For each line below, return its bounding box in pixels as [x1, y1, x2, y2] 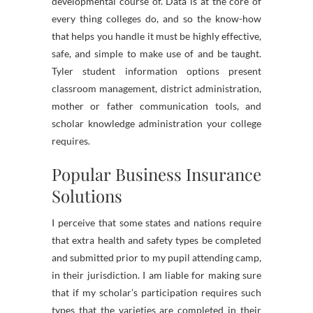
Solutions [52, 184, 122, 207]
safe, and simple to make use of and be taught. [52, 48, 261, 59]
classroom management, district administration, [52, 82, 261, 94]
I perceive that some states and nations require [52, 217, 261, 228]
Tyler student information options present [52, 65, 261, 77]
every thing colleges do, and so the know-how [52, 13, 261, 24]
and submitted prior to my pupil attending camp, [52, 252, 261, 263]
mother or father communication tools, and [52, 100, 261, 112]
